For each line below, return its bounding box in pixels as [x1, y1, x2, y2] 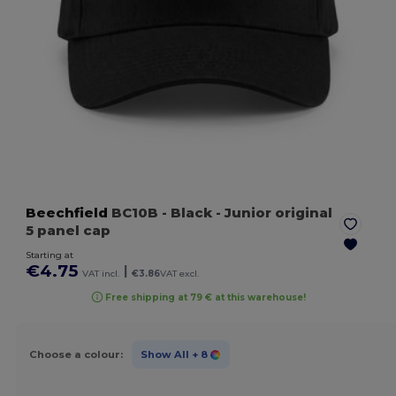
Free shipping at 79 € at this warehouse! [105, 291, 307, 303]
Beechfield [26, 204, 109, 222]
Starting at [26, 249, 74, 262]
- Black [162, 204, 213, 222]
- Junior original [212, 204, 333, 222]
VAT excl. [160, 268, 200, 280]
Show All [140, 347, 189, 361]
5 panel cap [26, 222, 111, 240]
